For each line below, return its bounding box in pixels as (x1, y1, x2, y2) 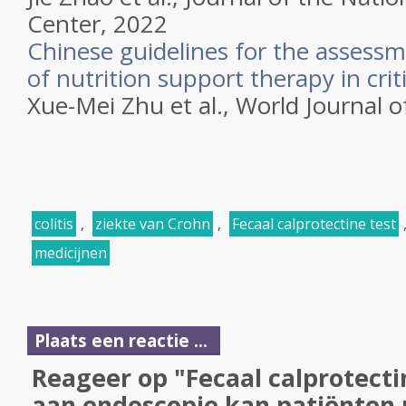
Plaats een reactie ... (34, 329, 208, 352)
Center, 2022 (27, 7, 168, 40)
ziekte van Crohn (95, 214, 210, 234)
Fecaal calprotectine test (232, 214, 396, 234)
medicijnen (34, 243, 107, 263)
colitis (34, 214, 73, 234)
